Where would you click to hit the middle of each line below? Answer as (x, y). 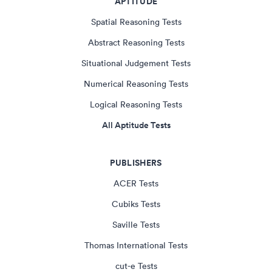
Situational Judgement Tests (136, 63)
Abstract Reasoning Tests (136, 42)
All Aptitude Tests (136, 125)
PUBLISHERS (136, 163)
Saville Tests (136, 225)
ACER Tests (136, 183)
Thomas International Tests (136, 245)
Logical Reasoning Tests (136, 104)
